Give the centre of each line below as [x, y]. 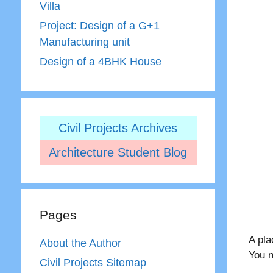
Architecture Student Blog [118, 152]
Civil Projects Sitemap [93, 263]
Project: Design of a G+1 [99, 26]
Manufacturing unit [84, 42]
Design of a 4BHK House [100, 62]
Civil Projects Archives [118, 128]
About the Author [80, 243]
